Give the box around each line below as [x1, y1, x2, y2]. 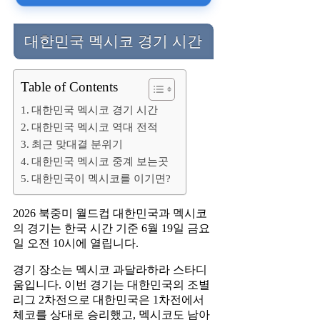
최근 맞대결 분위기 [31, 137, 124, 150]
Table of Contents [21, 79, 118, 94]
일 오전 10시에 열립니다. [13, 236, 139, 249]
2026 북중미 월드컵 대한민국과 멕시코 [13, 206, 207, 219]
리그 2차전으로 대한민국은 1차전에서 [13, 293, 204, 306]
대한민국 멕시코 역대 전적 [31, 120, 159, 133]
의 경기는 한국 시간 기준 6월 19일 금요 [13, 221, 210, 234]
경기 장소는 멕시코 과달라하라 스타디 [13, 263, 207, 276]
